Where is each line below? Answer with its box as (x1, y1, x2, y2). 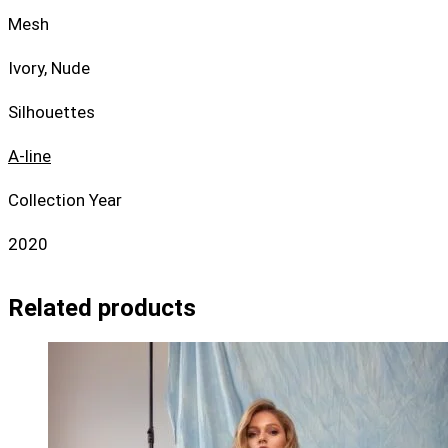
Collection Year (8, 189, 122, 210)
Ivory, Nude (8, 57, 90, 78)
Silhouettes (8, 101, 95, 122)
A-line (8, 145, 51, 166)
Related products (8, 293, 196, 322)
